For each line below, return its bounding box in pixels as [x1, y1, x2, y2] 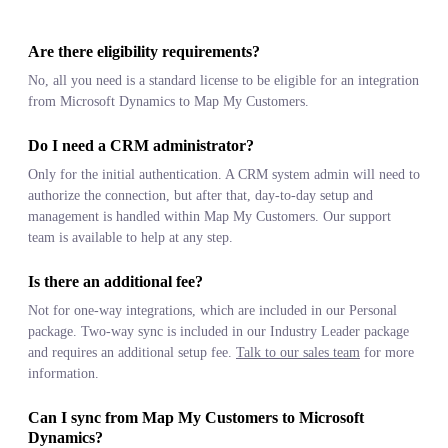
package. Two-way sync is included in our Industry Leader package [28, 324, 409, 340]
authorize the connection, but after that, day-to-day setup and [28, 188, 373, 204]
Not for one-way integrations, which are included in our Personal [28, 303, 397, 319]
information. [28, 366, 99, 382]
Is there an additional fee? [28, 273, 203, 291]
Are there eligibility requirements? [28, 43, 260, 61]
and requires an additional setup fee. [28, 345, 236, 361]
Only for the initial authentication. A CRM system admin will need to [28, 167, 420, 183]
